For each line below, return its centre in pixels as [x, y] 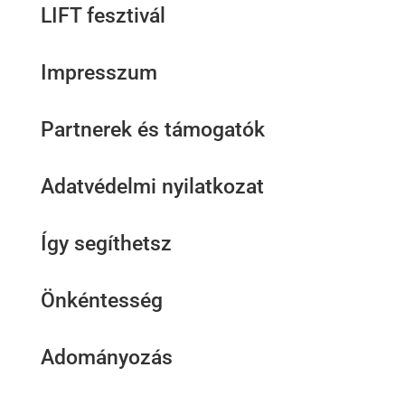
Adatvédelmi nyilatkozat [152, 187]
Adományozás [106, 358]
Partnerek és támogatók [152, 130]
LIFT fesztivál [103, 16]
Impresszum [99, 73]
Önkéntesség [101, 301]
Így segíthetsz [106, 244]
